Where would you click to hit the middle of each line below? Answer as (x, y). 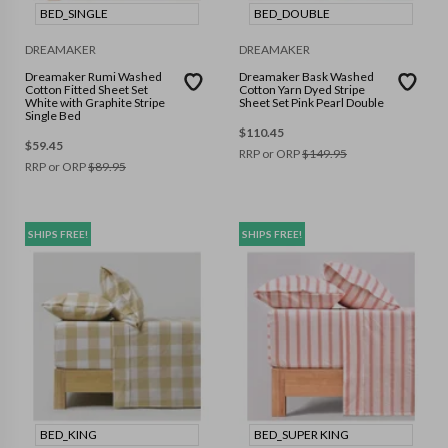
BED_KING (68, 434)
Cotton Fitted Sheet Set (86, 90)
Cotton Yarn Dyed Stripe (302, 90)
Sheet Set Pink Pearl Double (311, 103)
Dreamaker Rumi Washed (93, 77)
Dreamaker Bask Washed (306, 77)
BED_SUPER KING (301, 434)
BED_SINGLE (74, 14)
